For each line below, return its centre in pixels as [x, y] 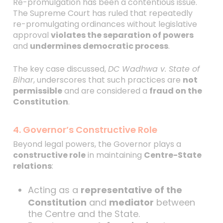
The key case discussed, [60, 69]
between [174, 202]
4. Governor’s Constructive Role [85, 130]
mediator [131, 202]
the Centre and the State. [84, 214]
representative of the [131, 190]
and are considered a [106, 91]
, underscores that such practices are [108, 80]
